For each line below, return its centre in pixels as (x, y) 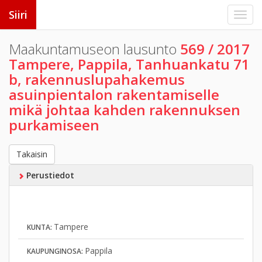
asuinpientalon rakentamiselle (114, 94)
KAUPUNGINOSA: (56, 251)
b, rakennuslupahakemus (97, 79)
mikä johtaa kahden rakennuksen (125, 110)
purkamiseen (54, 125)
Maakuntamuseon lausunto (94, 49)
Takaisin (32, 154)
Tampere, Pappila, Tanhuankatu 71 (129, 64)
